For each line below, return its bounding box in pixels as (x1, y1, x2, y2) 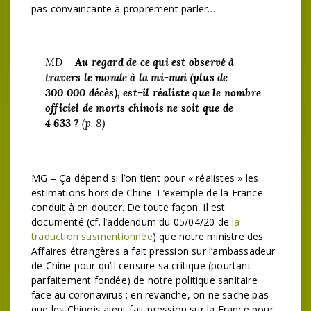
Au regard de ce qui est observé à (75, 55, 235, 69)
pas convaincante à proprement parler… (31, 1, 216, 15)
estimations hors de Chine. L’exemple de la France (31, 186, 263, 199)
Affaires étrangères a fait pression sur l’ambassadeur (31, 244, 276, 258)
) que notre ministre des (152, 230, 264, 243)
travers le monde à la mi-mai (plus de (45, 70, 228, 84)
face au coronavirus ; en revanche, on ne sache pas (31, 288, 269, 301)
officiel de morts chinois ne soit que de (45, 101, 233, 115)
